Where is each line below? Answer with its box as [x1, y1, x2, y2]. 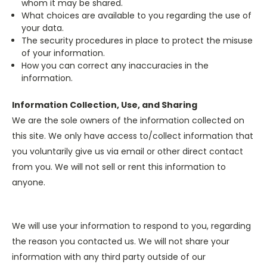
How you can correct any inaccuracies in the [21, 60, 209, 72]
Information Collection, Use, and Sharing [12, 99, 197, 111]
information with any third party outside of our [12, 251, 206, 263]
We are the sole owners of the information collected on [12, 114, 244, 126]
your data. [21, 22, 64, 34]
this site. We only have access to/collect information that [12, 130, 253, 142]
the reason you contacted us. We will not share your [12, 235, 229, 247]
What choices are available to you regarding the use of [21, 10, 252, 21]
